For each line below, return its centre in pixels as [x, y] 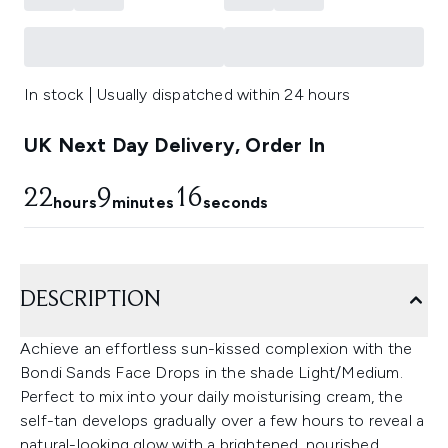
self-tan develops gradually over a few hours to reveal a [222, 421]
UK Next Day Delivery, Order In [174, 145]
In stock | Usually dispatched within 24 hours [187, 95]
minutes [142, 203]
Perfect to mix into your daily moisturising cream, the [211, 397]
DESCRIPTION [90, 300]
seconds [235, 203]
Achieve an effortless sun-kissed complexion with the [216, 349]
